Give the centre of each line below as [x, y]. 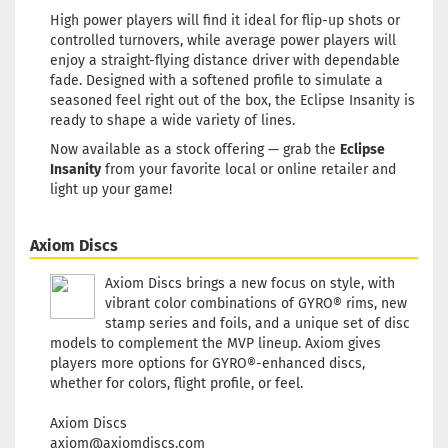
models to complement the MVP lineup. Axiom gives [215, 343]
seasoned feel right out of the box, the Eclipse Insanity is [232, 100]
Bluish [392, 292]
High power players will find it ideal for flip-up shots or [225, 20]
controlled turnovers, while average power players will [223, 40]
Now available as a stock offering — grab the [195, 149]
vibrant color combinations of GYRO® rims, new [256, 303]
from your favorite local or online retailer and [248, 169]
